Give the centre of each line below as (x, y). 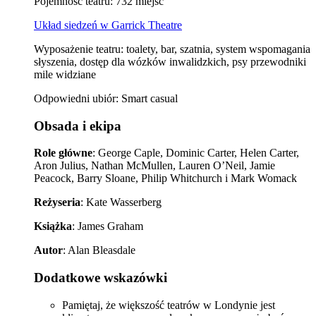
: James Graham (108, 226)
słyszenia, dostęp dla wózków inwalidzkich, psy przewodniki (170, 61)
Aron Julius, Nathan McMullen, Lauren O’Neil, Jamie (154, 166)
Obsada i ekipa (78, 126)
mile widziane (65, 74)
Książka (53, 226)
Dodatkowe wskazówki (101, 278)
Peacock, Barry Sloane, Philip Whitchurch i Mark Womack (165, 178)
